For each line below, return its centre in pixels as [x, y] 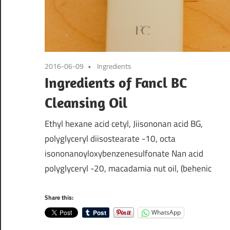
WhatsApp [166, 213]
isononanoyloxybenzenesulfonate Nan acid [124, 154]
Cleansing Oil [86, 102]
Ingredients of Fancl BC [116, 82]
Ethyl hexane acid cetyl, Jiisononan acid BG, [124, 124]
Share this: [59, 197]
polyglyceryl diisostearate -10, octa [110, 139]
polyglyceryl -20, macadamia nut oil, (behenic [128, 169]
